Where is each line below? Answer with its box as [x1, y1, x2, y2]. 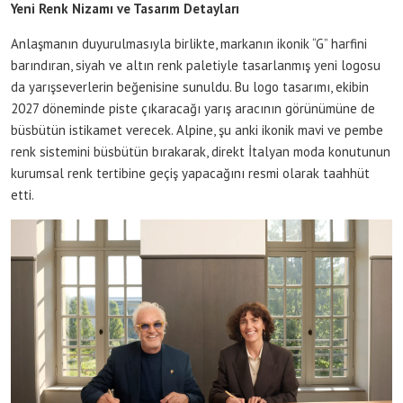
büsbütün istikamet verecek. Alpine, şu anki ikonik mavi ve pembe [11, 121, 383, 139]
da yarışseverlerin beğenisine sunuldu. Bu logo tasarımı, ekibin [11, 78, 369, 96]
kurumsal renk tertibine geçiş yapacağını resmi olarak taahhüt [11, 165, 370, 183]
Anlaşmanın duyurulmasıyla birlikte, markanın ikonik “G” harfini [11, 35, 367, 53]
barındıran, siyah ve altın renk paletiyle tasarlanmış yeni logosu [11, 57, 381, 75]
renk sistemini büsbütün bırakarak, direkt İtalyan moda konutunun [11, 143, 390, 161]
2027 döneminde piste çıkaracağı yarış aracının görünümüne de [11, 100, 375, 118]
